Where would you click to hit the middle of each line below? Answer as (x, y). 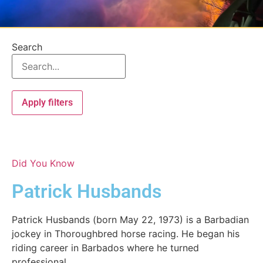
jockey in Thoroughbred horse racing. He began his (126, 233)
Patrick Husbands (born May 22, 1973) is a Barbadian (130, 219)
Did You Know (43, 163)
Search (27, 47)
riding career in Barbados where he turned (105, 247)
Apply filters (47, 102)
